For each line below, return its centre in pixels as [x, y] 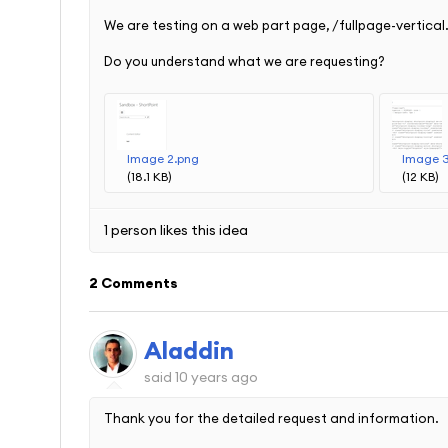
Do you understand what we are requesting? [244, 61]
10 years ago [216, 376]
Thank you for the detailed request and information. [271, 418]
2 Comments [133, 283]
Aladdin [189, 349]
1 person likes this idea [176, 230]
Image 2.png [163, 159]
